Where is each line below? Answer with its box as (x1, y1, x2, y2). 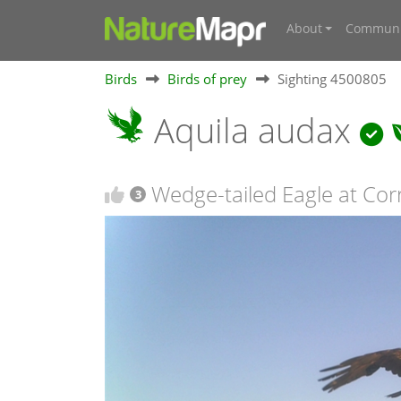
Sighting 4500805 (277, 69, 387, 88)
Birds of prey (167, 69, 247, 88)
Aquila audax (145, 107, 360, 153)
